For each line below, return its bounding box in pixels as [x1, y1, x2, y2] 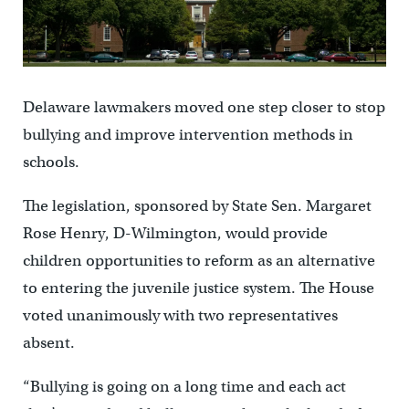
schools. [22, 152, 79, 173]
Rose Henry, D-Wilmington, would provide [22, 224, 328, 244]
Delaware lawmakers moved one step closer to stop [22, 98, 385, 118]
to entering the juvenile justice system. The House [22, 278, 374, 299]
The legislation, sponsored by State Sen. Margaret [22, 196, 372, 216]
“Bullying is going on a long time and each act [22, 377, 346, 397]
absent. [22, 333, 75, 353]
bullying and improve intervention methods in [22, 125, 353, 145]
